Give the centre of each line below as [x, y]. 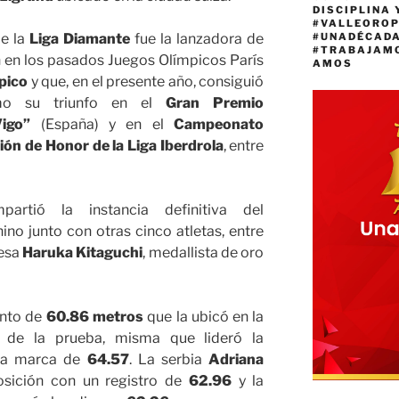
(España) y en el [102, 125]
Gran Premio [208, 103]
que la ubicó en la [204, 317]
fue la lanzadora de [197, 39]
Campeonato [219, 125]
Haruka [48, 253]
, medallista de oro [204, 253]
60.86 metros [94, 317]
